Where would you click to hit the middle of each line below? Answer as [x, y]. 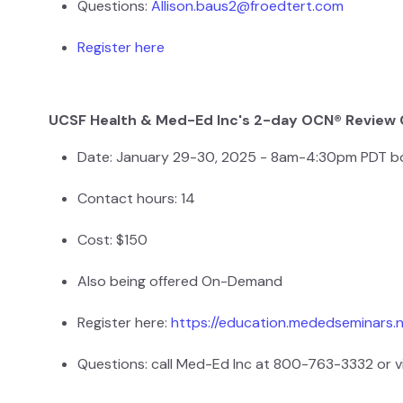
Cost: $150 [112, 240]
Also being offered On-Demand [180, 282]
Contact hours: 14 [136, 199]
